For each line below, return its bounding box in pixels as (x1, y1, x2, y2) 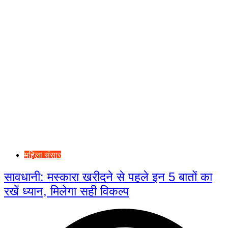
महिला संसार (24, 150, 61, 159)
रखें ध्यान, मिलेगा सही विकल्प (4, 184, 129, 198)
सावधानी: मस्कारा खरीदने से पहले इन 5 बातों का (4, 169, 212, 184)
